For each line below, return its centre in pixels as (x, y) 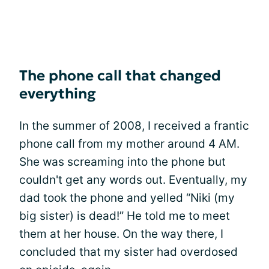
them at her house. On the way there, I (121, 234)
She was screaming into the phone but (122, 162)
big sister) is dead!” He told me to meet (125, 216)
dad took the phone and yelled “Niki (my (127, 198)
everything (58, 94)
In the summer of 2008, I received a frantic (134, 126)
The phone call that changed (120, 76)
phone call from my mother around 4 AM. (129, 144)
